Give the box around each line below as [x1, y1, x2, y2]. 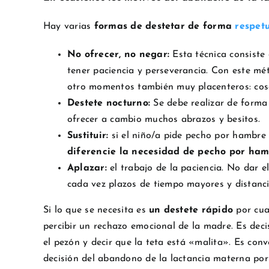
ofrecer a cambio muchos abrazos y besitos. [67, 115, 261, 125]
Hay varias [43, 22, 94, 32]
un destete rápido [149, 205, 234, 216]
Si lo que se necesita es [43, 205, 149, 216]
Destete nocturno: [67, 98, 151, 109]
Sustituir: [67, 131, 109, 141]
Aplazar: [67, 163, 107, 174]
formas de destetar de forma [94, 22, 235, 32]
